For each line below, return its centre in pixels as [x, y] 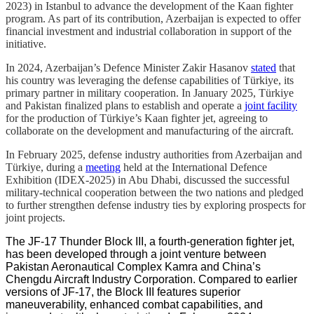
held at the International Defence [195, 167]
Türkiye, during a [44, 167]
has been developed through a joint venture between [136, 254]
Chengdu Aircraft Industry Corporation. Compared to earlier [151, 279]
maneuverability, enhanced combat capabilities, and [134, 304]
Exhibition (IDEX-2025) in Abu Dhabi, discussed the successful [148, 179]
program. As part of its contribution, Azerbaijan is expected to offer [153, 18]
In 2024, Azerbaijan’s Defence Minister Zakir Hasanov [127, 67]
